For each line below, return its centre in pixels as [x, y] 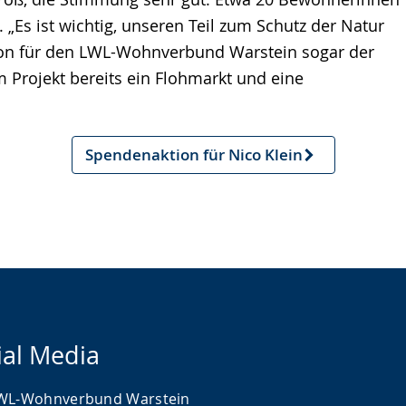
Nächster [117, 164]
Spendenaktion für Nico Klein [193, 155]
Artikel [109, 186]
